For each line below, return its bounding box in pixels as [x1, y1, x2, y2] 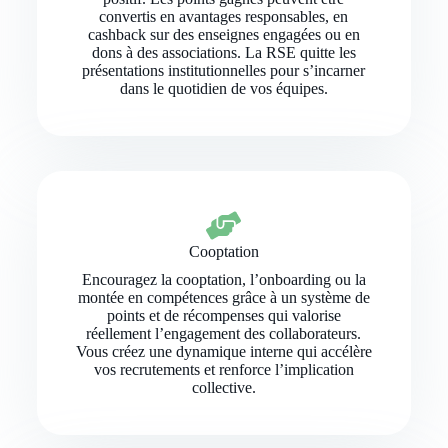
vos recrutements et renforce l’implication [93, 361, 354, 379]
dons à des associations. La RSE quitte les [91, 44, 356, 62]
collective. [191, 379, 256, 397]
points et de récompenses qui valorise [106, 307, 341, 325]
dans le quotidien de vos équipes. [119, 80, 328, 98]
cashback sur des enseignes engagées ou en [87, 26, 360, 44]
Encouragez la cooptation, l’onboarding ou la [81, 271, 366, 289]
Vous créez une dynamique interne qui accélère [75, 343, 372, 361]
